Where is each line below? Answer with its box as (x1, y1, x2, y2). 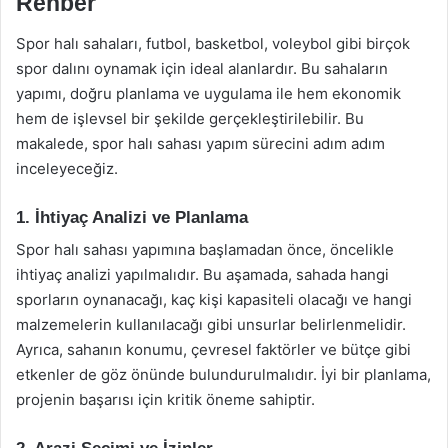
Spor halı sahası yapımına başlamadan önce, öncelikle (16, 240, 394, 259)
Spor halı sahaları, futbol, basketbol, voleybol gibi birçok (16, 33, 410, 53)
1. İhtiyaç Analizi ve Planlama (16, 207, 248, 227)
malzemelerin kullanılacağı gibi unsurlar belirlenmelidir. (16, 315, 406, 334)
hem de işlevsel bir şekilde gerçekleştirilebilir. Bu (16, 108, 364, 128)
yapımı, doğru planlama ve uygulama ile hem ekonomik (16, 83, 401, 103)
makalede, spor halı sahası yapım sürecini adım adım (16, 133, 385, 153)
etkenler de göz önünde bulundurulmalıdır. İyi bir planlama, (16, 365, 431, 384)
